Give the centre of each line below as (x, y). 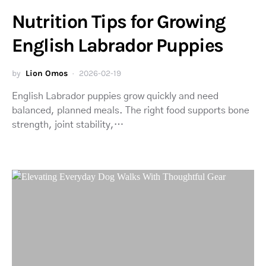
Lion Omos (47, 73)
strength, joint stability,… (68, 124)
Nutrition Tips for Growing (119, 21)
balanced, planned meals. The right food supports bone (131, 110)
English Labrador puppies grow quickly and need (115, 96)
